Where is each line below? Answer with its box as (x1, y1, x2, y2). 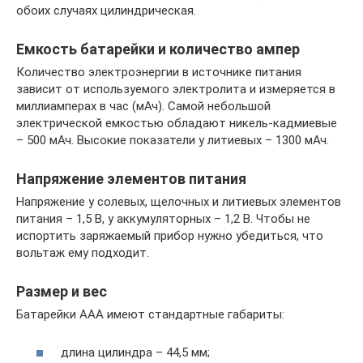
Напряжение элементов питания (16, 170, 246, 188)
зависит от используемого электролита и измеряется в (16, 82, 335, 97)
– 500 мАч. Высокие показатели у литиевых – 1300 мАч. (16, 133, 329, 148)
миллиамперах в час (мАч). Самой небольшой (16, 99, 271, 114)
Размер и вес (16, 283, 107, 301)
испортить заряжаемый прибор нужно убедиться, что (16, 228, 323, 244)
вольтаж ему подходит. (16, 246, 149, 261)
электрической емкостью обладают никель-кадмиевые (16, 116, 337, 131)
